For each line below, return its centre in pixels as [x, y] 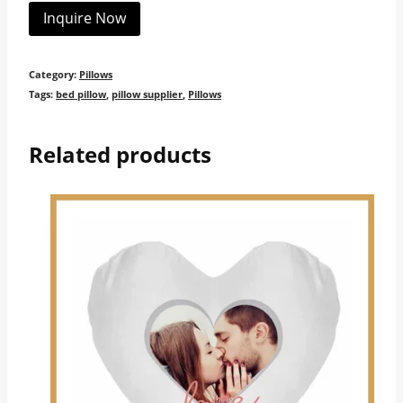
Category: [54, 74]
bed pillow [81, 94]
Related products [120, 154]
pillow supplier [147, 94]
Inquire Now [85, 18]
